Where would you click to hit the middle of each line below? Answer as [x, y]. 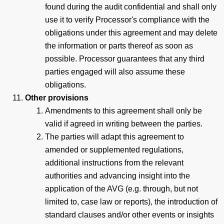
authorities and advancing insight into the [117, 175]
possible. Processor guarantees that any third [125, 58]
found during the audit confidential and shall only [131, 6]
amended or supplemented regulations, [114, 149]
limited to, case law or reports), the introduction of [131, 201]
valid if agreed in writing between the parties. [124, 123]
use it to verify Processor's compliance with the [127, 19]
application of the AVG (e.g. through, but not [121, 188]
